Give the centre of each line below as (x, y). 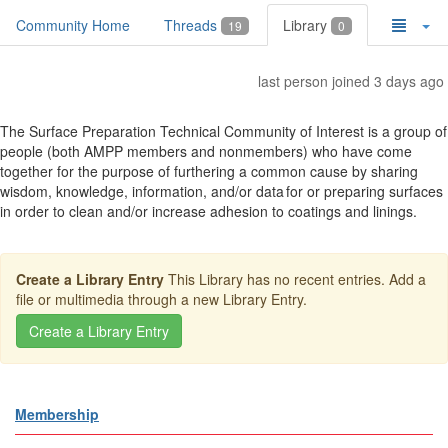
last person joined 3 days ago (351, 81)
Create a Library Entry (92, 279)
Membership (57, 414)
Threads (192, 25)
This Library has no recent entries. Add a (297, 279)
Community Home (73, 25)
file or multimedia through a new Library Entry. (161, 299)
